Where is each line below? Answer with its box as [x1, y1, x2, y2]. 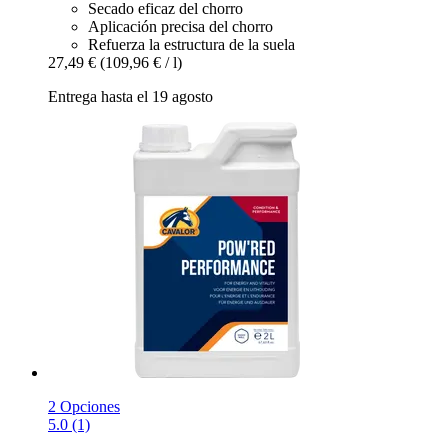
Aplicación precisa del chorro [88, 17, 273, 35]
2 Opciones [48, 397, 120, 415]
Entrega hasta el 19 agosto [48, 87, 213, 105]
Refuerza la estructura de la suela [88, 35, 295, 53]
